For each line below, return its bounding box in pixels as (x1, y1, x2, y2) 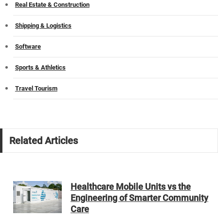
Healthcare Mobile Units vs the (70, 181, 191, 192)
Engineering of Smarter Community (70, 192, 208, 203)
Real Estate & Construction (15, 1, 90, 9)
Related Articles (9, 135, 78, 147)
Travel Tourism (15, 85, 57, 92)
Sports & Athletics (15, 64, 66, 72)
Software (15, 43, 41, 51)
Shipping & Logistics (15, 22, 72, 30)
